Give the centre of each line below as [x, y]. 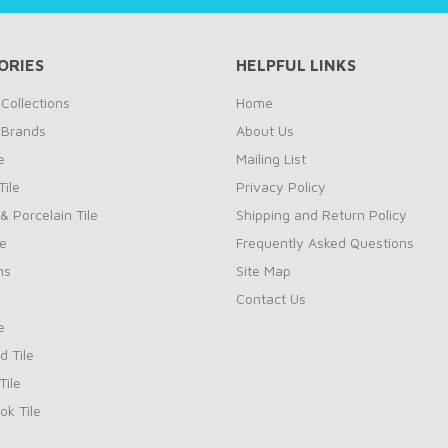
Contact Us [271, 298]
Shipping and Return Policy [321, 214]
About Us [265, 130]
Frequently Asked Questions [325, 242]
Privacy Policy [281, 186]
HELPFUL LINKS [296, 65]
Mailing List [271, 158]
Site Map [263, 270]
